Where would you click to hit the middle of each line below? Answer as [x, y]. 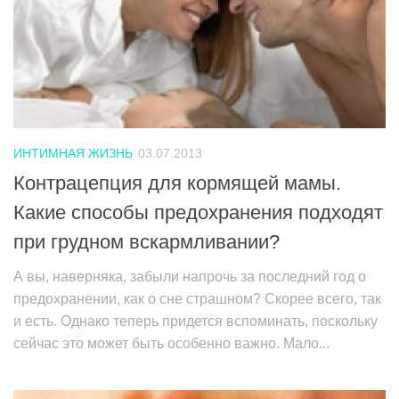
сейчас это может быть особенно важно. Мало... [171, 343]
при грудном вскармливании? [147, 241]
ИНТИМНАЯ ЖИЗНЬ [73, 154]
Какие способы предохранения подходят [198, 212]
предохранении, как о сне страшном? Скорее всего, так [197, 298]
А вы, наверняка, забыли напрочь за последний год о [190, 276]
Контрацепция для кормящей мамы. [177, 183]
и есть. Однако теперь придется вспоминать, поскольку [195, 321]
